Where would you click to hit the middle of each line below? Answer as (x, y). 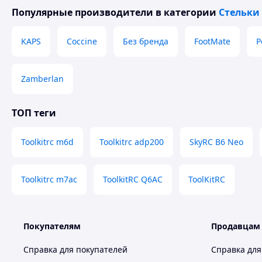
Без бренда (146, 41)
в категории (186, 12)
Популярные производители (82, 12)
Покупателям (52, 226)
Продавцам (236, 226)
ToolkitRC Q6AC (133, 179)
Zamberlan (42, 79)
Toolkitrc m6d (47, 142)
